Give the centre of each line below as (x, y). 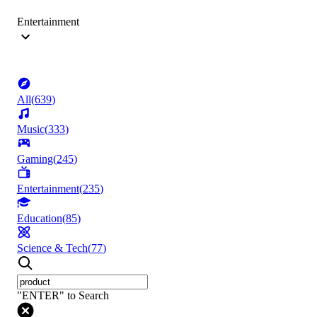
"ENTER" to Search (63, 296)
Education (40, 219)
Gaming (35, 159)
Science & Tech (52, 248)
